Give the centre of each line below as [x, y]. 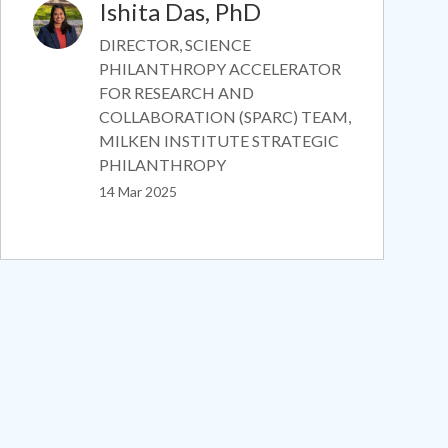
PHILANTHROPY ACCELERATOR [220, 68]
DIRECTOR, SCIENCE [175, 44]
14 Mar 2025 [138, 191]
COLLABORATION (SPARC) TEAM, [225, 116]
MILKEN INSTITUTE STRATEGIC [219, 140]
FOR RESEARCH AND [176, 92]
